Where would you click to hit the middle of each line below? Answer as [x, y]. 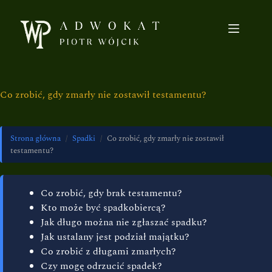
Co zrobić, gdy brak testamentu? [111, 193]
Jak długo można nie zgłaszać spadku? [124, 222]
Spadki [84, 138]
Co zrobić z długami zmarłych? [108, 251]
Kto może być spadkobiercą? [103, 208]
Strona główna [36, 138]
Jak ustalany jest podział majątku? [115, 237]
